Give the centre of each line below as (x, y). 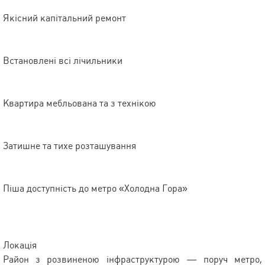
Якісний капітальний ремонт (64, 18)
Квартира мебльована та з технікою (80, 104)
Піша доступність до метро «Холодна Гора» (95, 189)
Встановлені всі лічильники (63, 61)
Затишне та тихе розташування (70, 146)
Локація (20, 245)
